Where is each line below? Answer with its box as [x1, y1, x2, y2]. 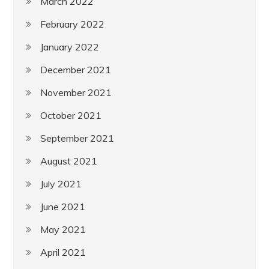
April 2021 [40, 246, 86, 258]
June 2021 [40, 200, 86, 213]
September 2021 [40, 131, 115, 144]
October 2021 [40, 109, 102, 121]
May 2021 [40, 223, 86, 235]
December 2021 [40, 63, 112, 76]
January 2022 [40, 40, 100, 53]
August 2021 [40, 154, 98, 167]
